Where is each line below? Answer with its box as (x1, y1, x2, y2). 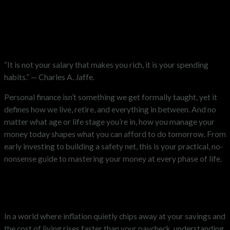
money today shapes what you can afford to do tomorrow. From (4, 129, 226, 139)
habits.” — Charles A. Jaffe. (4, 72, 94, 82)
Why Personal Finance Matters (4, 174, 207, 189)
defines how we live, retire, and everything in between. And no (4, 105, 216, 114)
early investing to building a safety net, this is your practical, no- (4, 142, 223, 151)
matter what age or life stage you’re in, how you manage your (4, 117, 215, 127)
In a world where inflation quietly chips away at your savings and (4, 212, 225, 221)
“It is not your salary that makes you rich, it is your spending (4, 60, 208, 69)
